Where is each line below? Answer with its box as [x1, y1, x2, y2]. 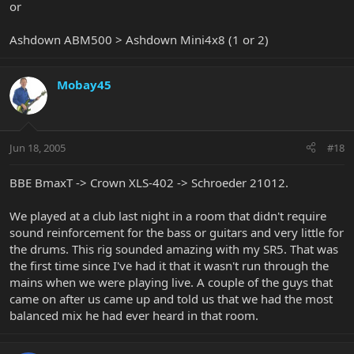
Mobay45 [57, 77, 111, 93]
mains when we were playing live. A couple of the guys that [9, 273, 333, 290]
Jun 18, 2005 [9, 140, 66, 155]
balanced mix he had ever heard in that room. [9, 307, 258, 323]
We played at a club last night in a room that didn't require [9, 207, 326, 224]
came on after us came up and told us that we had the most [9, 290, 333, 307]
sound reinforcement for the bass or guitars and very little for [9, 224, 344, 240]
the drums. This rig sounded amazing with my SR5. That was [9, 240, 338, 257]
